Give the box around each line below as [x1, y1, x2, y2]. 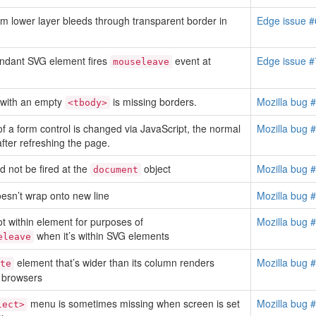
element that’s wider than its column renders [14, 255, 214, 269]
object [141, 162, 171, 176]
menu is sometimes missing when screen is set [28, 296, 240, 310]
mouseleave [113, 56, 169, 67]
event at [172, 54, 211, 68]
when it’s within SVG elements [34, 229, 169, 243]
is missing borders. [110, 95, 197, 109]
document [93, 164, 138, 175]
